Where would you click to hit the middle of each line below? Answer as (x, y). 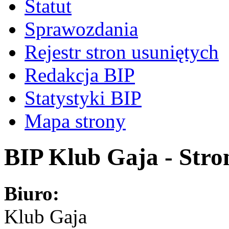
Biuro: (32, 193)
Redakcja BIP (80, 75)
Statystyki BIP (83, 98)
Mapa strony (75, 121)
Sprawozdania (81, 29)
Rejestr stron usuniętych (122, 52)
